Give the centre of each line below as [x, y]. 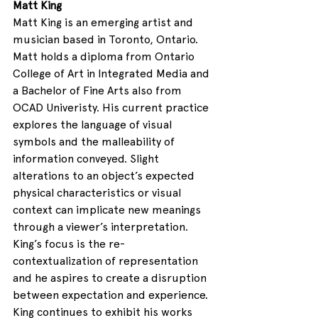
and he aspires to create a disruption [111, 278]
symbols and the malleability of [95, 142]
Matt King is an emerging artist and [104, 23]
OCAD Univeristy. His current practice [112, 108]
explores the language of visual [94, 125]
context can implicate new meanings [108, 210]
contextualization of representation [107, 261]
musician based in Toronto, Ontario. [107, 40]
